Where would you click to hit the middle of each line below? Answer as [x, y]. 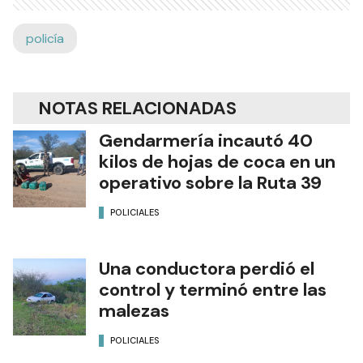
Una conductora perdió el [207, 268]
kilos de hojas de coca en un [217, 161]
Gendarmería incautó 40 [206, 140]
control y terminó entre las [213, 289]
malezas [134, 310]
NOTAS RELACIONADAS [138, 108]
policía [45, 38]
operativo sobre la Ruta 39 [210, 182]
